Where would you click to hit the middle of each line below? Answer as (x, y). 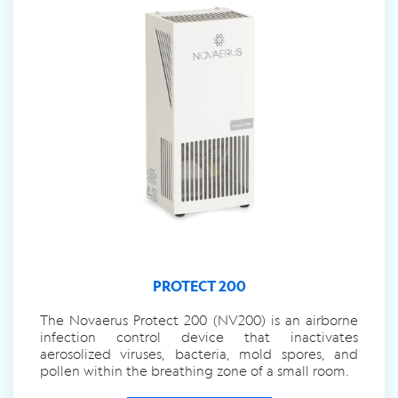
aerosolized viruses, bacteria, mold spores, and (199, 354)
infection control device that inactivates (199, 337)
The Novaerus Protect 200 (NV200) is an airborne (199, 320)
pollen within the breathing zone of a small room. (195, 371)
